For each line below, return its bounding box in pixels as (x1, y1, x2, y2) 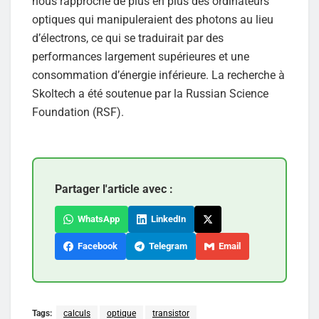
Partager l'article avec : (55, 182, 173, 197)
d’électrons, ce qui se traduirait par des (32, 31, 224, 46)
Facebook (73, 241, 117, 252)
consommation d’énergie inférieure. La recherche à (32, 68, 285, 83)
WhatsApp (73, 214, 120, 225)
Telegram (145, 241, 187, 252)
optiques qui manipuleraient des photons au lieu (32, 13, 273, 27)
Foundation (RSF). (32, 105, 124, 120)
